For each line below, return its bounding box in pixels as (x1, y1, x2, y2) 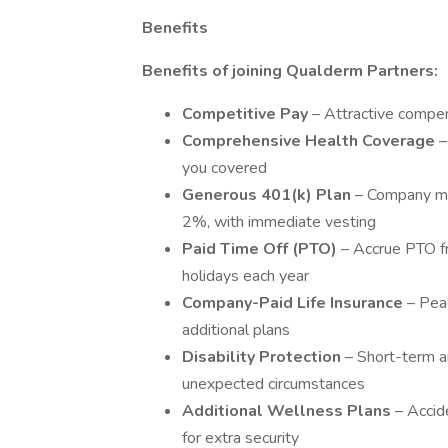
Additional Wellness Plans (182, 400, 395, 422)
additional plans (182, 319, 290, 341)
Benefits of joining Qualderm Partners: (142, 60, 438, 82)
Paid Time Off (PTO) (182, 238, 337, 260)
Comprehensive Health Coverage (182, 130, 439, 152)
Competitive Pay (182, 103, 312, 125)
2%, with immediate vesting (182, 211, 376, 233)
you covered (182, 157, 267, 179)
